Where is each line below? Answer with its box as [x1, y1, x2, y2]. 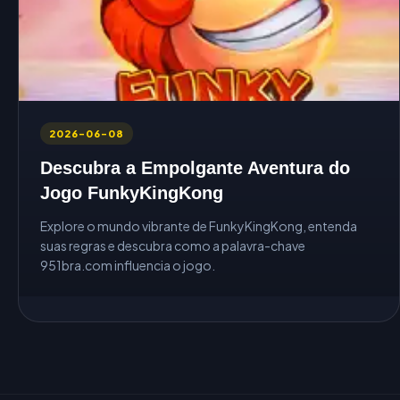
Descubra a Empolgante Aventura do [40, 157, 350, 178]
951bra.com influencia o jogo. [40, 256, 215, 273]
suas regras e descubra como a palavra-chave [40, 237, 305, 254]
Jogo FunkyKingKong [40, 182, 223, 203]
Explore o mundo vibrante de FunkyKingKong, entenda [40, 217, 357, 234]
